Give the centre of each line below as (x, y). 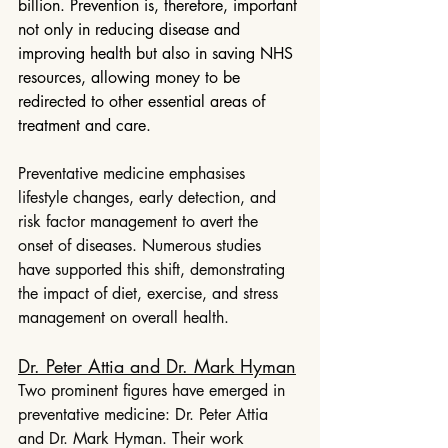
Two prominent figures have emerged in (154, 391)
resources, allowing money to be (131, 78)
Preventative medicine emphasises (134, 174)
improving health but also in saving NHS (158, 54)
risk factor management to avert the (140, 222)
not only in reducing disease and (131, 30)
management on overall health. (123, 318)
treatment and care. (84, 126)
